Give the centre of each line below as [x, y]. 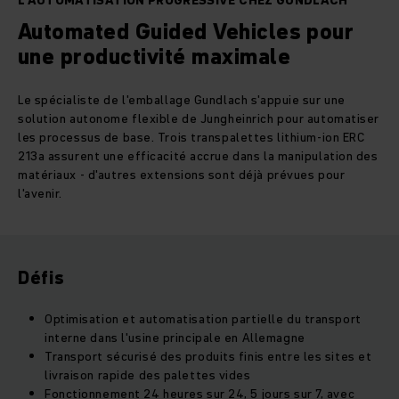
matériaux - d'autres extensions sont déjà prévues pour [182, 175]
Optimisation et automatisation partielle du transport [203, 319]
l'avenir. [41, 194]
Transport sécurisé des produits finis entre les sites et [208, 357]
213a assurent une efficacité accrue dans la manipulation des [198, 156]
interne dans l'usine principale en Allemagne [175, 338]
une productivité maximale [154, 57]
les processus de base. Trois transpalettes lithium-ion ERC [192, 138]
